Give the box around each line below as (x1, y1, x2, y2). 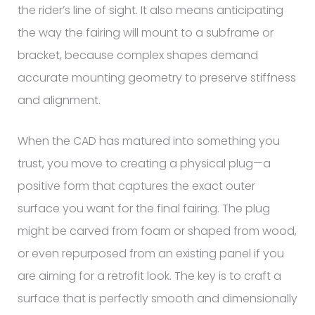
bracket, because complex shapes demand (17, 47, 258, 64)
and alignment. (17, 92, 101, 109)
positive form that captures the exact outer (17, 178, 255, 194)
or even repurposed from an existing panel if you (17, 245, 284, 262)
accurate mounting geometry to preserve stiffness (17, 70, 296, 86)
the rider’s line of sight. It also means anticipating (17, 2, 283, 19)
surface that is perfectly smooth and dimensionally (17, 290, 297, 307)
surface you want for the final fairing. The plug (17, 200, 270, 217)
